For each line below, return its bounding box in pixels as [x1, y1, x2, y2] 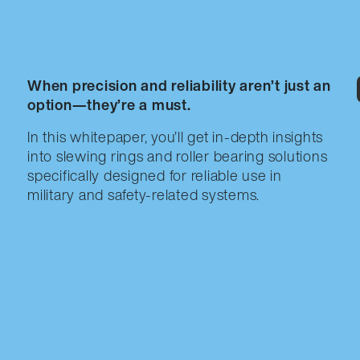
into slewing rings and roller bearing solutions [27, 145, 328, 167]
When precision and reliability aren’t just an [27, 75, 331, 96]
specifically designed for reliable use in [27, 165, 282, 186]
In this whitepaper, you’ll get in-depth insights [27, 126, 323, 148]
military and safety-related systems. [27, 184, 260, 206]
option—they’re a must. [27, 94, 191, 116]
